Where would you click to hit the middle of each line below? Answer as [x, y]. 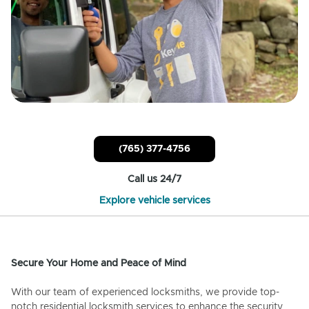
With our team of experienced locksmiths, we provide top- [145, 293]
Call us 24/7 [154, 180]
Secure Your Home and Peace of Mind [99, 264]
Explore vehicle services [154, 201]
